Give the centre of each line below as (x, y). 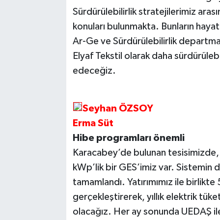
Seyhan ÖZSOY (118, 109)
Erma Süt (93, 124)
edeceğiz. (94, 71)
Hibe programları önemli (128, 138)
